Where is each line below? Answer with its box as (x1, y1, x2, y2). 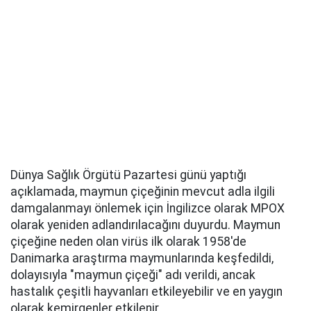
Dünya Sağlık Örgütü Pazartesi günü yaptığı (10, 168, 246, 183)
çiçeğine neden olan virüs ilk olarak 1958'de (10, 235, 246, 249)
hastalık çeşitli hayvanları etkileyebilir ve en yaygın (10, 285, 283, 299)
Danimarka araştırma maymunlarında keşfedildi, (10, 251, 274, 266)
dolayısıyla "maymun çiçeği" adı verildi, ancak (10, 268, 255, 283)
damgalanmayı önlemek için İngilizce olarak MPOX (10, 201, 285, 216)
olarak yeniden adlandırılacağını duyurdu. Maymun (10, 218, 280, 233)
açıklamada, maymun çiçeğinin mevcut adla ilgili (10, 185, 275, 199)
